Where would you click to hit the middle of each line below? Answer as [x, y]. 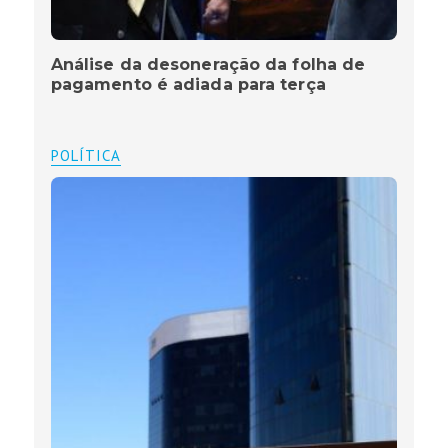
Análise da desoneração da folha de [208, 65]
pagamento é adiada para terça [188, 85]
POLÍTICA [85, 156]
